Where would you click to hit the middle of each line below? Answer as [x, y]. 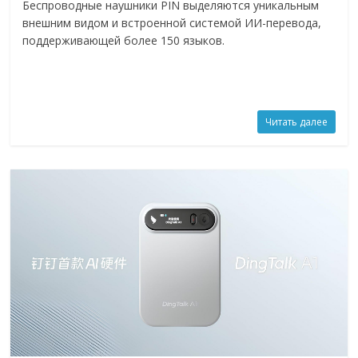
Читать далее [296, 121]
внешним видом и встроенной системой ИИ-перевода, [172, 22]
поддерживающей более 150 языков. [124, 40]
